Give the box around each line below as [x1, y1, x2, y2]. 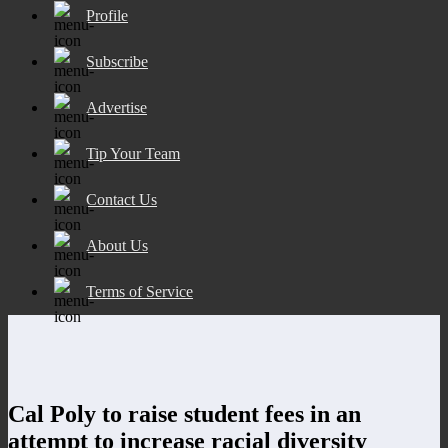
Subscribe [86, 52, 148, 70]
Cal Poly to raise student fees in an [8, 400, 361, 427]
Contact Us [86, 190, 157, 208]
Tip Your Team [86, 144, 180, 162]
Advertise [86, 98, 147, 116]
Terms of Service [86, 282, 193, 300]
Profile [86, 6, 128, 24]
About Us [86, 236, 148, 254]
